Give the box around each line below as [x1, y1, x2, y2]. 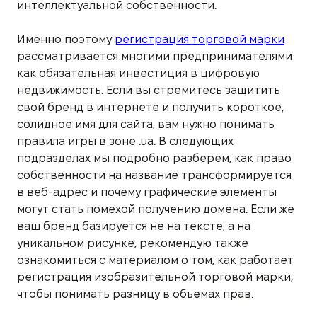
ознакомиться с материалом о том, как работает [17, 253, 294, 266]
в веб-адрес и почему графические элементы [17, 185, 277, 198]
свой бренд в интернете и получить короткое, [17, 100, 284, 113]
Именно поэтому [17, 33, 115, 45]
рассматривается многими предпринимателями [17, 50, 292, 62]
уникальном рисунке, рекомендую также [17, 236, 248, 249]
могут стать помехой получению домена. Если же [17, 202, 294, 215]
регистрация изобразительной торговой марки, [17, 270, 293, 283]
